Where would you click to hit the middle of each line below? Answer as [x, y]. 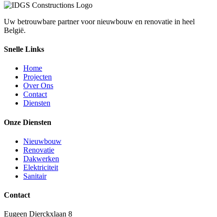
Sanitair [35, 176]
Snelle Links [24, 49]
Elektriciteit [41, 167]
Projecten [38, 77]
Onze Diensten [28, 122]
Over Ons [38, 86]
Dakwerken [41, 158]
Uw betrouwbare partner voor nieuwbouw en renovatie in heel [99, 21]
